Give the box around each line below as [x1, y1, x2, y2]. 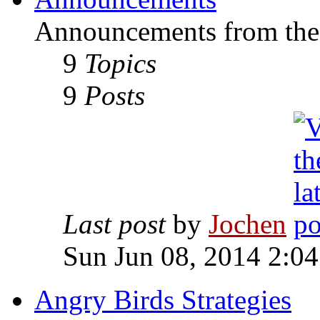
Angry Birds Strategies [34, 284, 291, 316]
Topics [84, 48, 156, 79]
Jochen [209, 209, 286, 240]
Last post [63, 209, 166, 240]
